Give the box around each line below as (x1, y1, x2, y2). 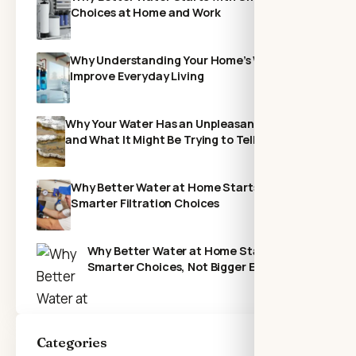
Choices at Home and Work (71, 4, 221, 20)
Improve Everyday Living (69, 68, 204, 83)
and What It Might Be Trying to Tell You (64, 131, 279, 147)
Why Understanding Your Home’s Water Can (69, 52, 313, 68)
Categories (36, 334, 107, 350)
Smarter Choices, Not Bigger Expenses (87, 258, 300, 274)
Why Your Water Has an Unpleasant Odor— (64, 115, 300, 131)
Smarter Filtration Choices (70, 195, 220, 211)
